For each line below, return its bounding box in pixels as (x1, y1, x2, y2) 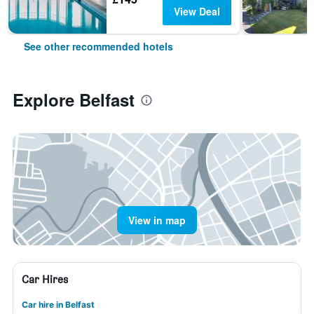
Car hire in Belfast (22, 299, 95, 310)
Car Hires (22, 273, 68, 286)
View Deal (173, 4, 220, 18)
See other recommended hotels (24, 39, 173, 53)
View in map (128, 213, 186, 227)
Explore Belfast (13, 88, 135, 111)
